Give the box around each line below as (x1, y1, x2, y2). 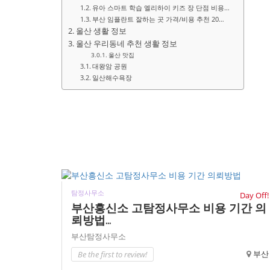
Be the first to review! (78, 249, 147, 260)
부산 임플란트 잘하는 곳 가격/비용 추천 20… (92, 14, 225, 24)
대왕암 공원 (92, 61, 128, 71)
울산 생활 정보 (75, 26, 128, 36)
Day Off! (240, 190, 269, 201)
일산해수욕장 (92, 73, 133, 82)
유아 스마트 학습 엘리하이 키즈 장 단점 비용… (92, 3, 230, 12)
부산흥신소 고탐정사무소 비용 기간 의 (71, 201, 266, 216)
